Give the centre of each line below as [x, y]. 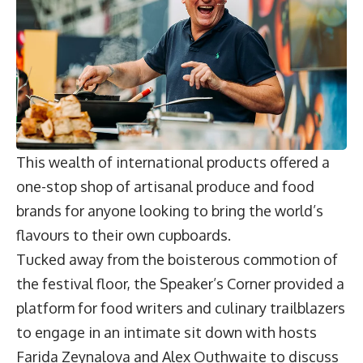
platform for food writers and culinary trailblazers [181, 308]
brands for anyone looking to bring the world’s [170, 211]
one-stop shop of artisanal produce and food [165, 187]
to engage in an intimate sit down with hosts [167, 333]
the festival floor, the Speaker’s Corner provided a [180, 284]
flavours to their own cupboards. [125, 235]
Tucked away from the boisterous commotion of [177, 260]
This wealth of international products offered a [173, 162]
